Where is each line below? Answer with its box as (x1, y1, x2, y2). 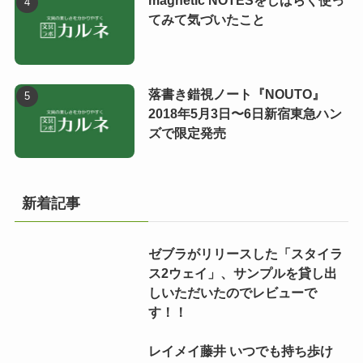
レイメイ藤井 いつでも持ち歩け (147, 343, 333, 358)
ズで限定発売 (147, 125, 226, 140)
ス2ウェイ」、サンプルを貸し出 (147, 265, 337, 280)
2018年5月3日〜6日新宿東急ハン (147, 105, 342, 121)
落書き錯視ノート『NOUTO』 (147, 86, 325, 101)
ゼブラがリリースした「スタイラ (147, 246, 343, 261)
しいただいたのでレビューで (147, 284, 317, 300)
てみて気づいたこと (147, 11, 265, 27)
